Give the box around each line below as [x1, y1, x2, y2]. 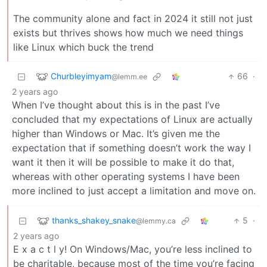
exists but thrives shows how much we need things [13, 27, 243, 39]
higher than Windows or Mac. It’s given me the [12, 128, 220, 140]
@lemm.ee [111, 72, 147, 81]
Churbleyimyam [51, 70, 111, 81]
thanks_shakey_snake [52, 215, 136, 225]
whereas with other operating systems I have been [12, 170, 240, 183]
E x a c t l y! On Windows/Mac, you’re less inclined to [13, 243, 252, 256]
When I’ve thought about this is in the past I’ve [12, 99, 220, 111]
